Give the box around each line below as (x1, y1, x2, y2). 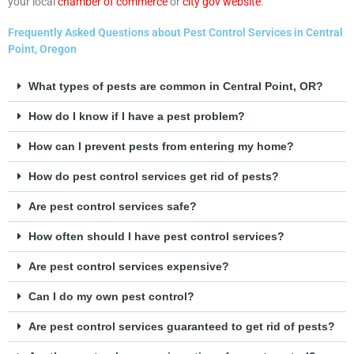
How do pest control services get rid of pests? (28, 171, 279, 183)
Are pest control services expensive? (28, 261, 229, 273)
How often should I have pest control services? (28, 231, 284, 243)
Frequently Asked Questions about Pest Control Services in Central (8, 26, 343, 40)
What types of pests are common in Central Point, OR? (28, 81, 323, 93)
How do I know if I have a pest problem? (28, 111, 245, 123)
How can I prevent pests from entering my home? (28, 141, 294, 153)
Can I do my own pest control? (28, 291, 194, 303)
